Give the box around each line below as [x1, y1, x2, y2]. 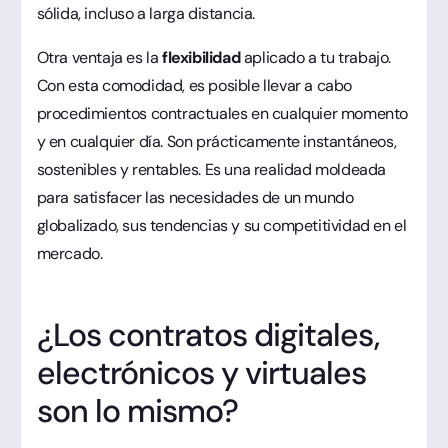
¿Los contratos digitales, [36, 313, 379, 356]
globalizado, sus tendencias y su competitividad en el [36, 214, 407, 236]
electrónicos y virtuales [36, 351, 367, 394]
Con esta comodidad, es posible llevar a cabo [36, 74, 352, 96]
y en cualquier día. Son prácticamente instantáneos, [36, 130, 397, 152]
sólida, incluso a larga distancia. [36, 2, 255, 24]
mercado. [36, 242, 103, 264]
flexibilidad [161, 46, 244, 68]
